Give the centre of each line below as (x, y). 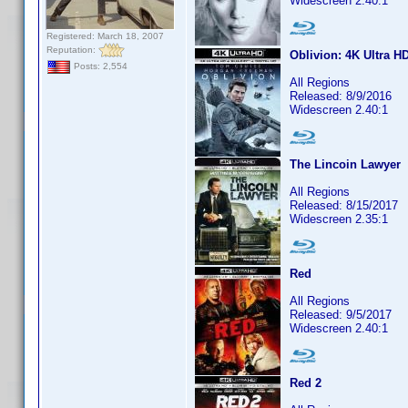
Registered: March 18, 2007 (105, 36)
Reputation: (72, 49)
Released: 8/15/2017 (344, 205)
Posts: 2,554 (99, 66)
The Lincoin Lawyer (345, 164)
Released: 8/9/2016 (341, 96)
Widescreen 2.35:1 (339, 219)
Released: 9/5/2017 (341, 315)
